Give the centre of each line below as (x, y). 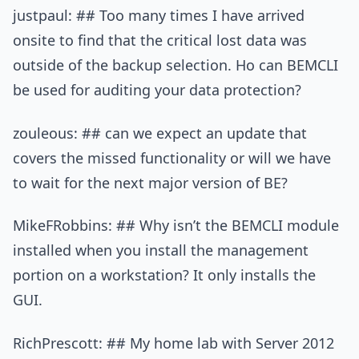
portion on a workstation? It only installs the (164, 275)
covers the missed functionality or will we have (172, 157)
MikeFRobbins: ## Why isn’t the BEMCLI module (176, 226)
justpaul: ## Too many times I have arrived (159, 16)
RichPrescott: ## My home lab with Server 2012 (173, 343)
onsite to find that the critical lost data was (160, 40)
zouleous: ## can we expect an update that (160, 133)
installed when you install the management (161, 250)
